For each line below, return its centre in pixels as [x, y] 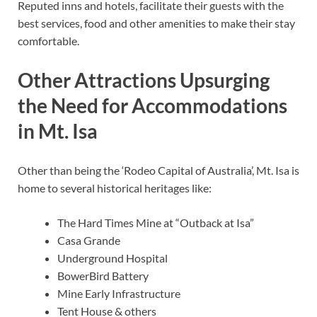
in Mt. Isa [58, 131]
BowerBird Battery [103, 276]
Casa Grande [89, 241]
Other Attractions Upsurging [144, 80]
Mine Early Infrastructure [119, 294]
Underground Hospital [113, 258]
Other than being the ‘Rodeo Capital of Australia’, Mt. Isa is [158, 171]
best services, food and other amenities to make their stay [156, 23]
